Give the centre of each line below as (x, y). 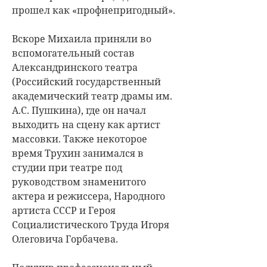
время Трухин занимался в (78, 153)
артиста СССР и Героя (64, 210)
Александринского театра (75, 67)
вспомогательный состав (73, 53)
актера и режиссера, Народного (89, 196)
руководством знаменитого (79, 181)
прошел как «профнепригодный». (94, 10)
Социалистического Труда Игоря (91, 224)
